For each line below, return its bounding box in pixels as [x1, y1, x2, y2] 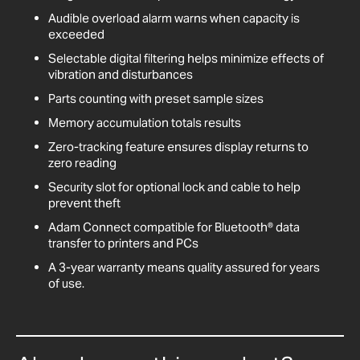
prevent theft [48, 195, 121, 211]
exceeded [48, 27, 104, 43]
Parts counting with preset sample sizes [48, 91, 264, 107]
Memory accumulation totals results [48, 115, 241, 131]
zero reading [48, 155, 117, 171]
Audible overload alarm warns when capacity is [48, 10, 300, 27]
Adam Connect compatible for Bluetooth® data [48, 219, 300, 235]
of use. [48, 276, 84, 292]
